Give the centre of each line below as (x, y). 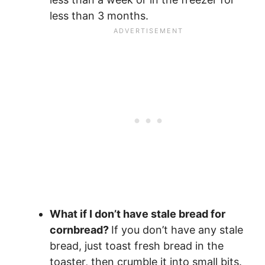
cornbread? (80, 230)
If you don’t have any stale (177, 230)
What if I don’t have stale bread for (138, 214)
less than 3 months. (99, 16)
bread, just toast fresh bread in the (137, 246)
